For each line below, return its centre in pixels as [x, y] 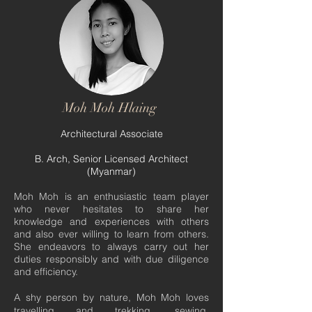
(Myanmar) [111, 171]
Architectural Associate [111, 134]
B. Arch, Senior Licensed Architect [111, 159]
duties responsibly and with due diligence [111, 259]
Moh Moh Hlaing [111, 108]
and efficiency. [46, 272]
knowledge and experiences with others [111, 221]
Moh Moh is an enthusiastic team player [111, 196]
